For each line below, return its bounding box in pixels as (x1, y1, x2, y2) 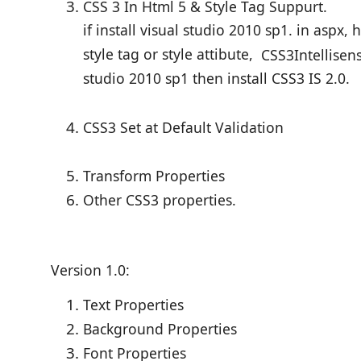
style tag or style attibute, (83, 44, 257, 65)
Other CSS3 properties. (83, 190, 236, 210)
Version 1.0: (51, 260, 130, 280)
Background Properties (83, 319, 237, 338)
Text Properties (83, 295, 184, 314)
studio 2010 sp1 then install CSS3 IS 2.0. (83, 68, 350, 89)
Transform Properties (83, 166, 225, 185)
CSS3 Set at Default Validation (83, 118, 284, 137)
